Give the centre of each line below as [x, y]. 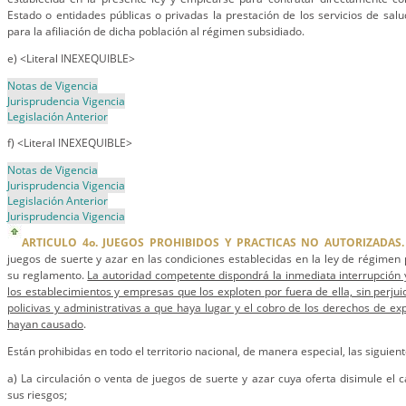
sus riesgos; [37, 395]
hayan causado [45, 324]
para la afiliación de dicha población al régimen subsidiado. [156, 31]
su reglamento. [48, 275]
